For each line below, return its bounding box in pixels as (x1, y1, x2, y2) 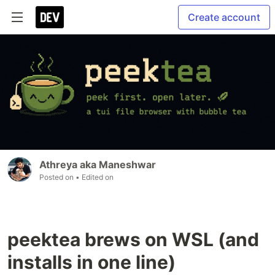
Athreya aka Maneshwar (39, 158, 156, 171)
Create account (188, 11, 260, 23)
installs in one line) (7, 251, 176, 274)
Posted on (39, 172, 76, 182)
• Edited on (76, 172, 114, 182)
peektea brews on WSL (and (7, 228, 259, 251)
